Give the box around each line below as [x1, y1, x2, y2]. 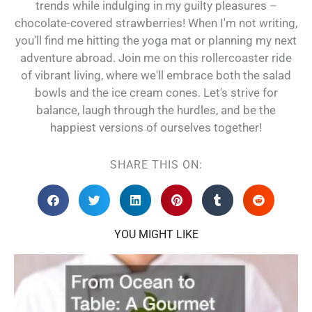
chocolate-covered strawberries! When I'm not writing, [15, 16, 297, 31]
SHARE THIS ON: [109, 158, 203, 171]
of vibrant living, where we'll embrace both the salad [21, 68, 291, 83]
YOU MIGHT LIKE [114, 228, 198, 241]
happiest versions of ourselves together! [50, 120, 262, 135]
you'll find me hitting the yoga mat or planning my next [15, 33, 297, 48]
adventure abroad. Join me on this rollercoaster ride [20, 51, 292, 65]
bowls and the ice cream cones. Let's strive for [34, 86, 278, 100]
